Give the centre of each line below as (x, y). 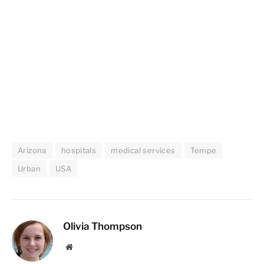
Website (85, 246)
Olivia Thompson (103, 226)
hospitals (79, 150)
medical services (143, 150)
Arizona (32, 150)
